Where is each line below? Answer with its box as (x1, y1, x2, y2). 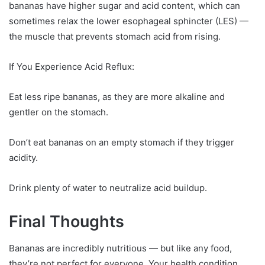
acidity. (9, 152, 38, 164)
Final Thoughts (9, 212, 124, 232)
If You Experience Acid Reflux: (9, 61, 134, 73)
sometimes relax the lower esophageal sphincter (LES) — (9, 15, 248, 27)
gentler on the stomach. (9, 106, 108, 118)
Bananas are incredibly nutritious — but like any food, (9, 242, 232, 254)
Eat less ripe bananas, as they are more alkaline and (9, 91, 225, 103)
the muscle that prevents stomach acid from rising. (9, 31, 221, 43)
